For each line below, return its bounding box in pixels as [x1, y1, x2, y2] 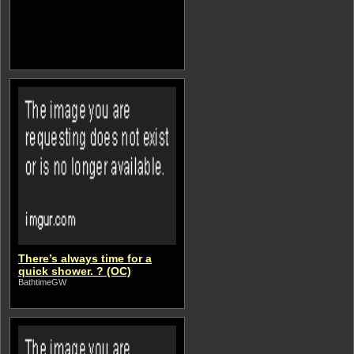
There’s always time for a [18, 252, 152, 265]
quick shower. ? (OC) [18, 265, 131, 277]
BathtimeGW [18, 277, 66, 287]
